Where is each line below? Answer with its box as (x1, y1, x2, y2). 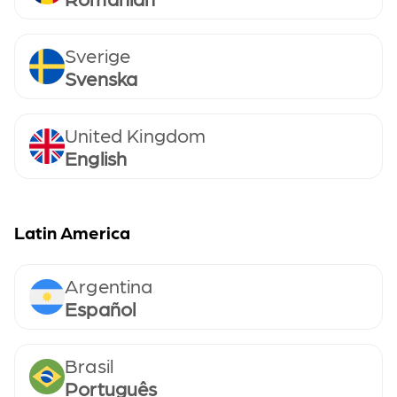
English (65, 145, 128, 169)
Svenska (65, 66, 138, 90)
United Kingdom (65, 122, 206, 146)
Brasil (65, 353, 114, 377)
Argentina (65, 273, 153, 297)
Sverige (65, 43, 131, 66)
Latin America (14, 222, 130, 243)
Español (65, 296, 136, 320)
